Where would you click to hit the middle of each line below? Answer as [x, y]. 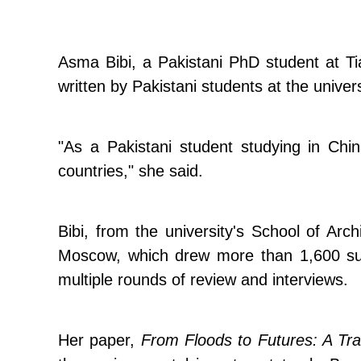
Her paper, [100, 340]
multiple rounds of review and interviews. [203, 280]
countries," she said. [131, 171]
